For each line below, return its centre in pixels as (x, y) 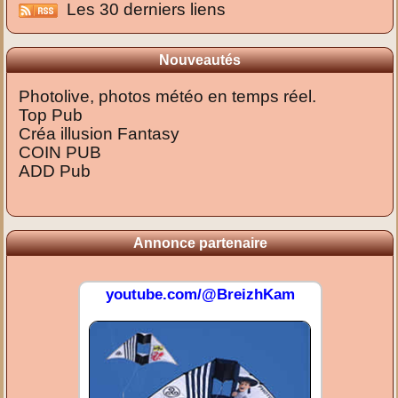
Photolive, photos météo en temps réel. (168, 97)
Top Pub (51, 115)
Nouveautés (200, 60)
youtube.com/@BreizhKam (200, 295)
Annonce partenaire (200, 243)
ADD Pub (55, 171)
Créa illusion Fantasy (99, 134)
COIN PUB (60, 153)
